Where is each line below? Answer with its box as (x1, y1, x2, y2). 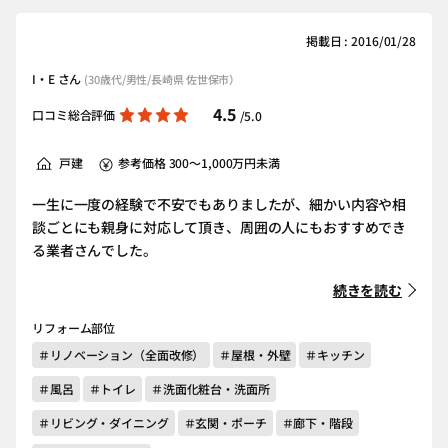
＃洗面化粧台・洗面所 (150, 380, 270, 397)
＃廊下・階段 (281, 414, 353, 431)
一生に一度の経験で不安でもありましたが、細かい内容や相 (32, 194, 407, 214)
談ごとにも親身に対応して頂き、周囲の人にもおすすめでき (32, 217, 407, 237)
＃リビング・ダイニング (38, 414, 169, 431)
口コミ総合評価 (32, 106, 116, 123)
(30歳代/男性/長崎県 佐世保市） (84, 71, 241, 87)
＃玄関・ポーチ (183, 414, 267, 431)
